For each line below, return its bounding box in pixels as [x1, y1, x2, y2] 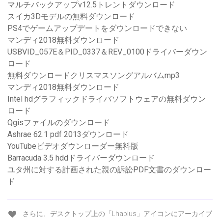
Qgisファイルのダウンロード [7, 118, 110, 128]
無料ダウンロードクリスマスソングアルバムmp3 [7, 71, 180, 81]
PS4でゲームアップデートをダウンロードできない [7, 24, 187, 33]
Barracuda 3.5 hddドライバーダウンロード [7, 153, 155, 163]
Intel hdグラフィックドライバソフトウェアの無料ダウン [7, 94, 206, 104]
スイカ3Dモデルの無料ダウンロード [7, 12, 135, 22]
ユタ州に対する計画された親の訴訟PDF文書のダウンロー [7, 165, 211, 175]
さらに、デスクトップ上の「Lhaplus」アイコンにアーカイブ [21, 210, 212, 218]
